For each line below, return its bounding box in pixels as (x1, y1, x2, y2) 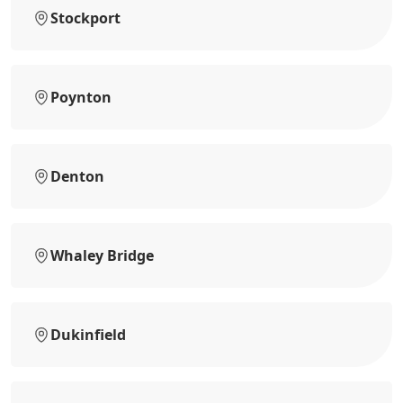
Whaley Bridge (50, 245, 154, 265)
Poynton (50, 86, 112, 107)
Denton (50, 166, 104, 186)
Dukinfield (50, 324, 126, 345)
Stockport (50, 7, 121, 28)
